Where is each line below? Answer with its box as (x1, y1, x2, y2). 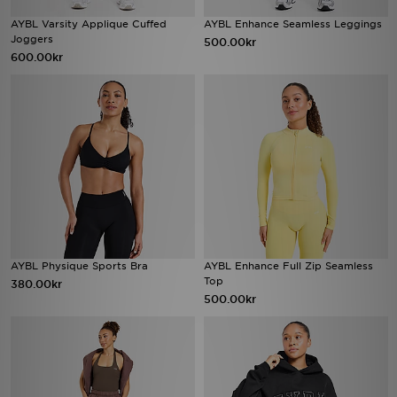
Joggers (11, 33, 53, 45)
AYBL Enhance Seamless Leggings (204, 18, 382, 30)
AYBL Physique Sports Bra (11, 260, 148, 272)
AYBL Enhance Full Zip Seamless (204, 260, 373, 272)
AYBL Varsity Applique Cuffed (11, 18, 167, 30)
